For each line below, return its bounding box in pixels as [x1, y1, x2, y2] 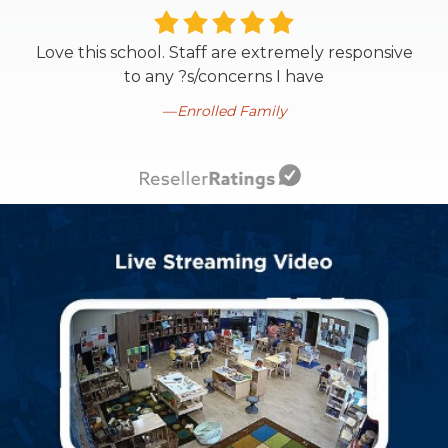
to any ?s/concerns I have [124, 66, 324, 86]
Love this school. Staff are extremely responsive [35, 42, 413, 62]
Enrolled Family [176, 101, 287, 120]
